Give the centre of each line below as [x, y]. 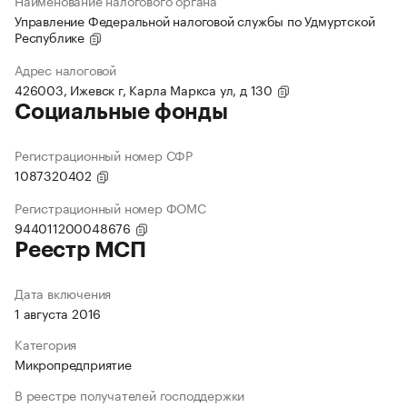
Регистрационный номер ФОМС [110, 208]
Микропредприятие [73, 364]
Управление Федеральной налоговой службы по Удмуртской [195, 20]
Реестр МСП [80, 250]
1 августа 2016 [58, 313]
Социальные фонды [121, 112]
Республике [51, 37]
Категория [46, 344]
